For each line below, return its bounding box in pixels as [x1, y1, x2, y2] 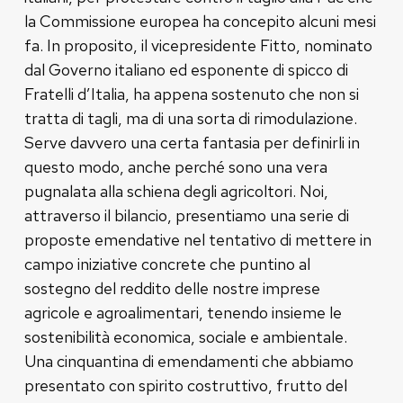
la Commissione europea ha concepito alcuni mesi [23, 10, 376, 31]
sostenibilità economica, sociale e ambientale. [23, 326, 347, 347]
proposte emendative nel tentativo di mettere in [23, 228, 372, 250]
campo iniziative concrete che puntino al [23, 253, 310, 274]
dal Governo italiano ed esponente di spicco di [23, 58, 348, 80]
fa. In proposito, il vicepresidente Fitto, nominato [23, 34, 372, 56]
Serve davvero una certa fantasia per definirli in [23, 131, 360, 153]
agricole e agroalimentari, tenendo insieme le [23, 301, 342, 323]
